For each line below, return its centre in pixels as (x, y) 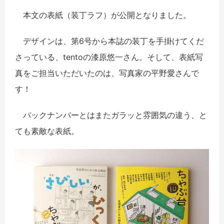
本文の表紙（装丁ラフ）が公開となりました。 (103, 15)
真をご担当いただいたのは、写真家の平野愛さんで (107, 73)
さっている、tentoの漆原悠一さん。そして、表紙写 (109, 57)
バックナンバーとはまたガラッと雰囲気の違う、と (111, 115)
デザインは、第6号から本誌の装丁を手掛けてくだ (109, 41)
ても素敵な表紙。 (47, 131)
